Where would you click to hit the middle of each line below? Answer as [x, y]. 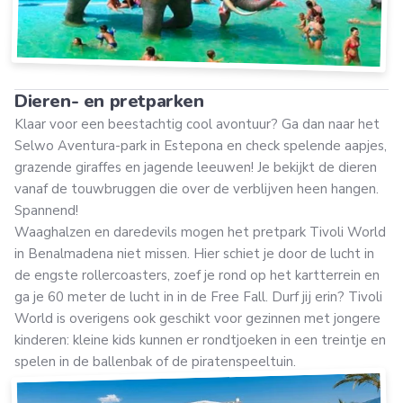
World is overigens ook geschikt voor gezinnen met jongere [197, 319]
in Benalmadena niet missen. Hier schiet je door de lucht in [194, 254]
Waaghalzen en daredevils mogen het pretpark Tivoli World [200, 233]
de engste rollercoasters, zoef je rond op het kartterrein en [197, 276]
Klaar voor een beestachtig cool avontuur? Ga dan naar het [197, 125]
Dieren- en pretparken [109, 102]
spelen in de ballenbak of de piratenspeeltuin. [155, 362]
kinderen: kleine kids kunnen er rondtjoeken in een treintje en [200, 340]
